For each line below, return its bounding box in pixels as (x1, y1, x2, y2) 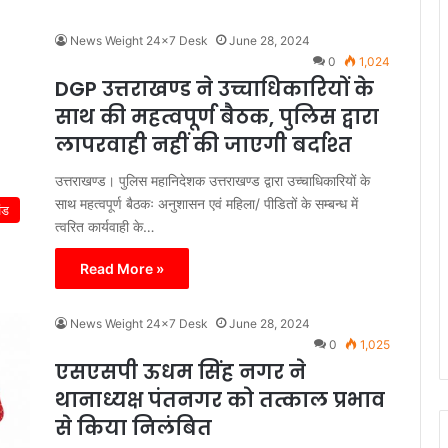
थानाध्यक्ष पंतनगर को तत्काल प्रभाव (55, 385, 385, 414)
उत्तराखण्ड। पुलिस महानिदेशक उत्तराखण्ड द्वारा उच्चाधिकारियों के (55, 171, 370, 189)
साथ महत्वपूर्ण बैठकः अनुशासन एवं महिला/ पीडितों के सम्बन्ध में (55, 194, 358, 212)
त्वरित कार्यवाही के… (55, 217, 155, 235)
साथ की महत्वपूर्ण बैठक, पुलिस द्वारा (55, 102, 379, 131)
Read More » (80, 259, 164, 277)
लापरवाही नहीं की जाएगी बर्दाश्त (55, 130, 352, 159)
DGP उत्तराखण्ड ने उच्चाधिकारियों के (55, 74, 374, 103)
